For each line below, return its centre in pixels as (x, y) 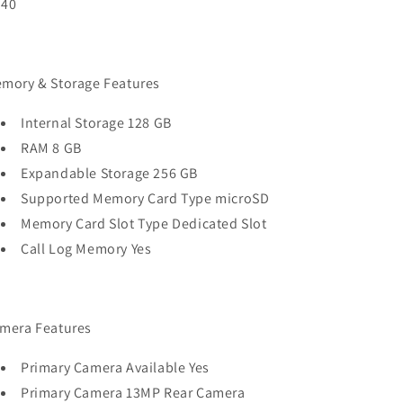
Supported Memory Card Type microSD (145, 198)
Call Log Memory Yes (86, 249)
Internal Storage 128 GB (96, 123)
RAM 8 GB (51, 148)
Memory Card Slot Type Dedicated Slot (144, 224)
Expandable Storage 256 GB (109, 173)
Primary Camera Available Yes (115, 367)
